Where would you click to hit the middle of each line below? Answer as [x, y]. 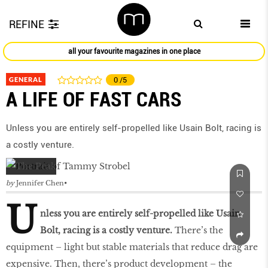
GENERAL [26, 80]
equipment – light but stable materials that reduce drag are [132, 247]
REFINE [27, 24]
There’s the [198, 231]
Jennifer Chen [40, 183]
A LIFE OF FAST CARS [94, 100]
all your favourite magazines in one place [134, 52]
